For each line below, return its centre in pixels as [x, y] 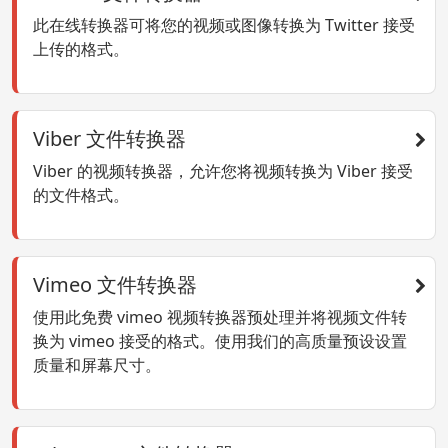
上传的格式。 [81, 49]
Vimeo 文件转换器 [115, 285]
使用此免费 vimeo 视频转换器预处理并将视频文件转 [220, 317]
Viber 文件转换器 [109, 139]
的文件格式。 [81, 195]
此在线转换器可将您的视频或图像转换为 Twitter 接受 [224, 25]
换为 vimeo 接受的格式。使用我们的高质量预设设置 [220, 341]
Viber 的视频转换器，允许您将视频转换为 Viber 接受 [223, 171]
